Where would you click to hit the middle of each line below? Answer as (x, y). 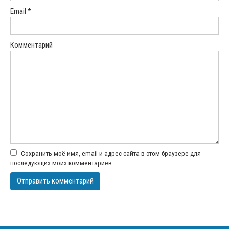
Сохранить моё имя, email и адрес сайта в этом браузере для (111, 154)
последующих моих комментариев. (62, 163)
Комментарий (31, 45)
